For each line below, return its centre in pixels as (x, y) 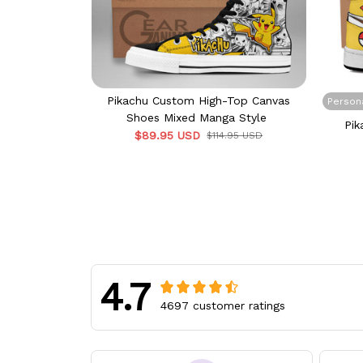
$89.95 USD (168, 135)
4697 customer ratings (223, 305)
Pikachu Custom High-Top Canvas (199, 100)
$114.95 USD (235, 135)
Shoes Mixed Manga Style (197, 117)
